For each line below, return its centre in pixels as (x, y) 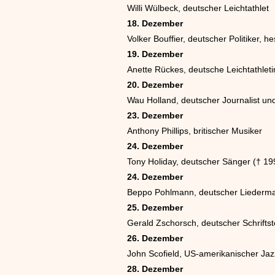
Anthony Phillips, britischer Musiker (195, 131)
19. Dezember (155, 54)
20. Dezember (155, 85)
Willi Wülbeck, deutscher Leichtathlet (198, 8)
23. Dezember (155, 115)
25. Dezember (155, 207)
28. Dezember (155, 269)
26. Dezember (155, 238)
